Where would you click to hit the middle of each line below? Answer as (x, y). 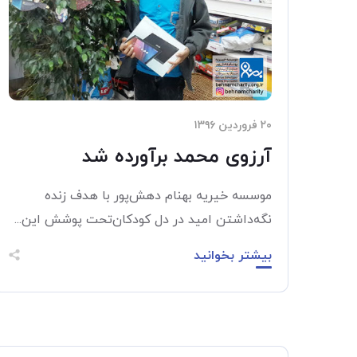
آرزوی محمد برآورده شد (177, 157)
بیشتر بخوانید (233, 256)
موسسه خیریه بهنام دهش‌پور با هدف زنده (158, 196)
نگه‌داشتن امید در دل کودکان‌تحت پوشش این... (143, 220)
